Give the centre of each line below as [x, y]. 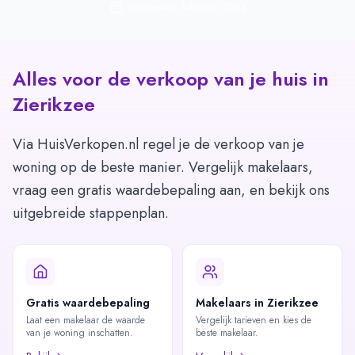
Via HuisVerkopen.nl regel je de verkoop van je [158, 144]
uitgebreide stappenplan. [91, 213]
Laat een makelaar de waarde [86, 320]
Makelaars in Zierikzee [257, 303]
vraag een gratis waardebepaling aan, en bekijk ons [171, 190]
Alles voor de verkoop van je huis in [171, 79]
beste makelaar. [227, 333]
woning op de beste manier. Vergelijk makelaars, [163, 167]
